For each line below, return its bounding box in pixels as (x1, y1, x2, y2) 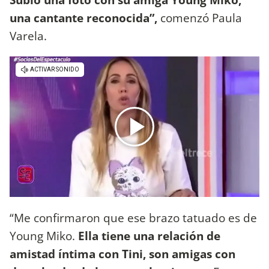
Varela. (10, 28, 47, 44)
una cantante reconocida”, (10, 10, 157, 26)
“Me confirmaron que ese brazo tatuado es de (10, 209, 257, 226)
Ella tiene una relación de (75, 227, 220, 244)
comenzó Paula (157, 10, 242, 26)
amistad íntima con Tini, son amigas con (10, 245, 235, 262)
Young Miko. (10, 227, 75, 244)
